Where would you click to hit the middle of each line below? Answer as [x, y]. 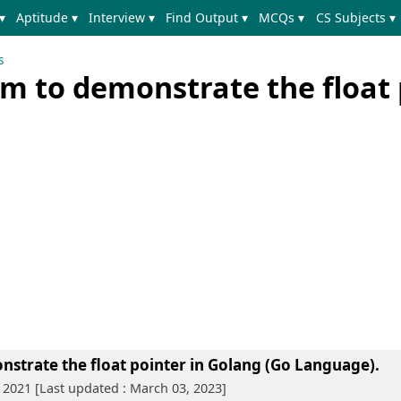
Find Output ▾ [207, 17]
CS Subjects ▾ [355, 17]
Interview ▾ [121, 17]
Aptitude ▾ [47, 17]
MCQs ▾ [282, 17]
